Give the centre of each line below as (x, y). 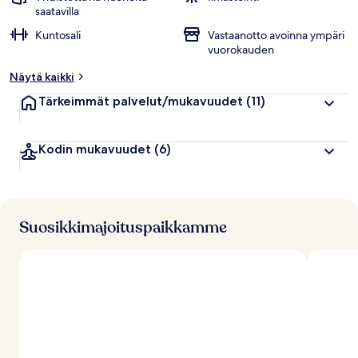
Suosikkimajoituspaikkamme (123, 227)
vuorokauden (241, 50)
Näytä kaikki (42, 77)
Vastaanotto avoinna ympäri (276, 35)
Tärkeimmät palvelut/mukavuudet (141, 101)
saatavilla (57, 11)
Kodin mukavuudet (95, 149)
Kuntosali (58, 35)
